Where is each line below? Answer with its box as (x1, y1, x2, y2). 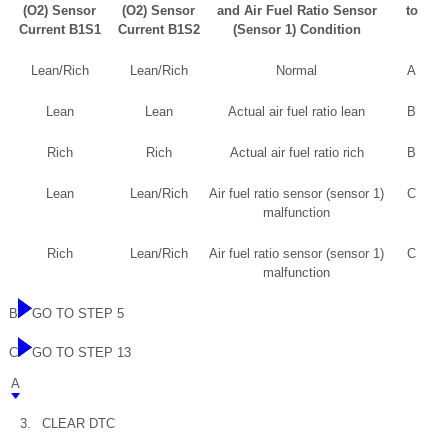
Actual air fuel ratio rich (229, 144, 364, 160)
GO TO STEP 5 (32, 305, 124, 321)
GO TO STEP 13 (32, 344, 131, 360)
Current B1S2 (117, 21, 200, 37)
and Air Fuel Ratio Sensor (216, 2, 377, 18)
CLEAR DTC (42, 415, 115, 431)
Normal (276, 62, 317, 78)
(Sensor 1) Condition (232, 21, 361, 37)
